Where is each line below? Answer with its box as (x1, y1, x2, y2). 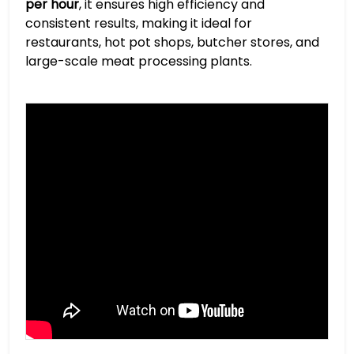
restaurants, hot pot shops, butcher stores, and (25, 33, 319, 51)
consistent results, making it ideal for (25, 14, 252, 32)
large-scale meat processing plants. (25, 52, 252, 70)
